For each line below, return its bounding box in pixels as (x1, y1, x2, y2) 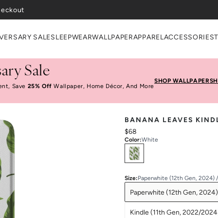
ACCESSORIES (163, 33, 215, 41)
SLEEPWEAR (51, 33, 92, 41)
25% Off (27, 82, 52, 90)
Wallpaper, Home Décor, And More (52, 82, 155, 90)
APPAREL (133, 33, 164, 41)
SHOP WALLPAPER (154, 77, 210, 84)
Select (124, 144, 149, 153)
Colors (149, 144, 171, 153)
